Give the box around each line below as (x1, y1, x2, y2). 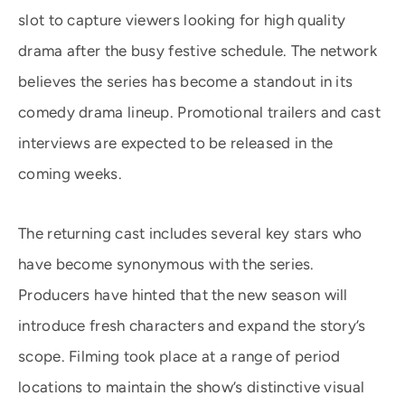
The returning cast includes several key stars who (18, 224, 363, 242)
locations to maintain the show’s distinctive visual (18, 378, 365, 396)
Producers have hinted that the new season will (18, 286, 348, 304)
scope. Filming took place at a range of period (18, 347, 341, 365)
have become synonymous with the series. (18, 255, 315, 273)
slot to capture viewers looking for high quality (18, 11, 346, 29)
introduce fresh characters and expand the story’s (18, 316, 366, 334)
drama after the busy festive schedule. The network (18, 42, 377, 60)
